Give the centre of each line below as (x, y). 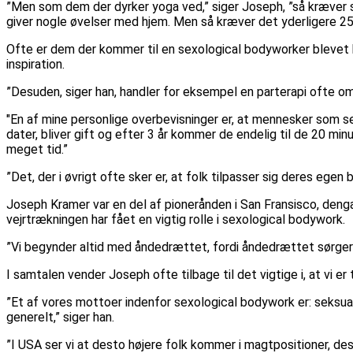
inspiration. (35, 65)
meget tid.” (37, 150)
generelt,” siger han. (60, 318)
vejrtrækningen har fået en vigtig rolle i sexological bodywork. (176, 220)
